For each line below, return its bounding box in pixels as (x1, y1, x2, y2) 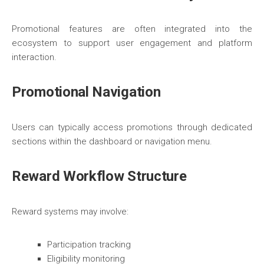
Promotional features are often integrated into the (12, 24, 252, 34)
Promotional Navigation (12, 84, 161, 100)
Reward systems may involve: (12, 206, 128, 217)
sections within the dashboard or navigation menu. (12, 136, 212, 147)
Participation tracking (47, 239, 131, 250)
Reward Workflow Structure (12, 168, 187, 184)
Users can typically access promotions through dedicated (12, 122, 252, 133)
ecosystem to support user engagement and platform (12, 38, 252, 48)
